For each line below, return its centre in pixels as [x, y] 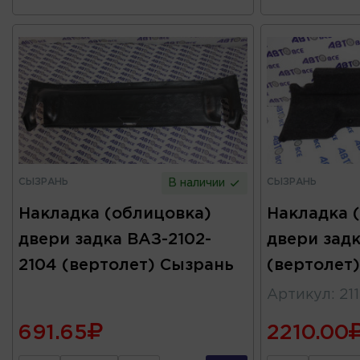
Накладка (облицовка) [115, 214]
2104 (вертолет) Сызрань [126, 266]
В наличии [198, 184]
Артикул [299, 295]
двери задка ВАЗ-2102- [115, 240]
